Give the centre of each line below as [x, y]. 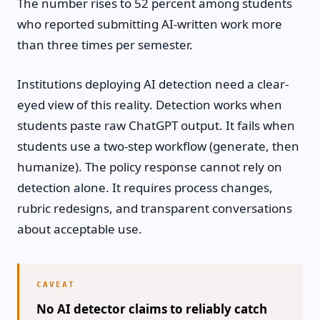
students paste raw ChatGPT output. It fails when [156, 125]
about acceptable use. [80, 229]
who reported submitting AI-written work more [150, 24]
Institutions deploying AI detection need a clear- [153, 84]
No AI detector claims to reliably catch [152, 309]
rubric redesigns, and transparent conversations [155, 208]
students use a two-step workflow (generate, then [158, 146]
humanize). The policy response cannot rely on [150, 166]
